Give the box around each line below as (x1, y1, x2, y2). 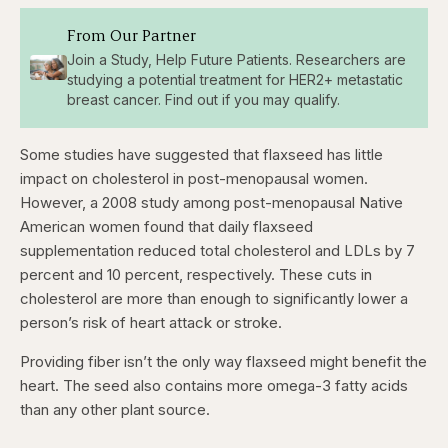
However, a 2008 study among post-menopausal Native (20, 192, 403, 212)
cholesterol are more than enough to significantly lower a (20, 288, 408, 308)
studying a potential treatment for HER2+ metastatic (66, 71, 403, 88)
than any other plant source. (20, 399, 210, 419)
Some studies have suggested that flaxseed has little (20, 144, 383, 164)
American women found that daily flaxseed (20, 216, 313, 236)
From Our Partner (66, 24, 196, 45)
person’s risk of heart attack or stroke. (20, 312, 282, 332)
